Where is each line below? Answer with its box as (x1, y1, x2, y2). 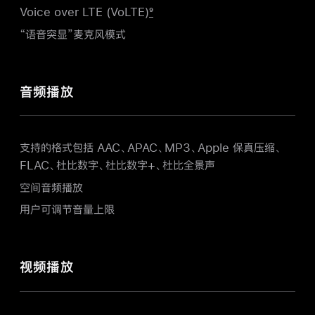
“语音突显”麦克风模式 (20, 27, 126, 40)
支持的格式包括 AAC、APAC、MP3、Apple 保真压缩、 (20, 141, 282, 153)
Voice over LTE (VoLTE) (20, 6, 149, 18)
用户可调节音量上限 (20, 203, 115, 216)
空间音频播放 (20, 181, 83, 193)
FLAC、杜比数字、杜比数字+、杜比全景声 (20, 158, 215, 171)
